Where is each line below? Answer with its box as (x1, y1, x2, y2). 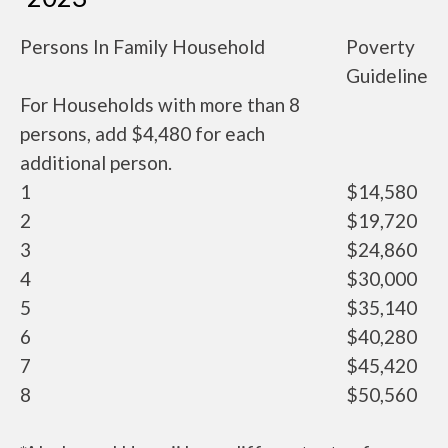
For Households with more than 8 (20, 93, 300, 116)
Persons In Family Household (20, 35, 265, 58)
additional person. (20, 151, 172, 174)
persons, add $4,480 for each (20, 122, 265, 145)
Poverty (346, 35, 415, 58)
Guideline (346, 64, 428, 87)
